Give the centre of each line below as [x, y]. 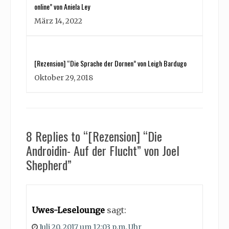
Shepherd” [49, 165]
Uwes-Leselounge [68, 210]
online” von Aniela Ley [62, 7]
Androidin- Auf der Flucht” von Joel [103, 151]
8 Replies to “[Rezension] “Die [94, 136]
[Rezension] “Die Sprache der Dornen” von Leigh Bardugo [110, 63]
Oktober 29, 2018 [64, 78]
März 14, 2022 [58, 21]
